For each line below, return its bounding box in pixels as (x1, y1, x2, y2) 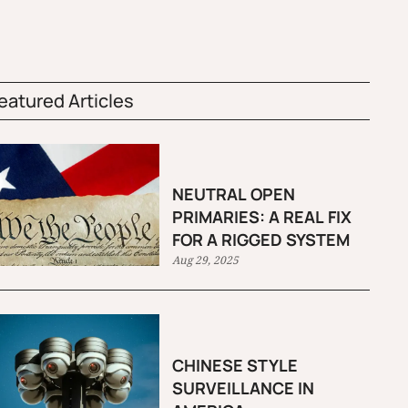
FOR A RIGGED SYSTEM (172, 229, 351, 251)
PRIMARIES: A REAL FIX (172, 206, 352, 229)
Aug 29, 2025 (172, 252, 240, 269)
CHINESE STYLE (172, 353, 299, 376)
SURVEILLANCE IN (172, 376, 315, 399)
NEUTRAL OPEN (172, 183, 296, 206)
